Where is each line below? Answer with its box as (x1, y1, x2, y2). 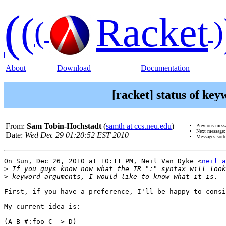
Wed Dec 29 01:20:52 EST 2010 (25, 131, 129, 140)
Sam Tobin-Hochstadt (27, 122, 101, 131)
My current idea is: (4, 203, 81, 211)
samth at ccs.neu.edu (106, 122, 172, 131)
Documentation (141, 64, 190, 72)
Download (57, 64, 91, 72)
